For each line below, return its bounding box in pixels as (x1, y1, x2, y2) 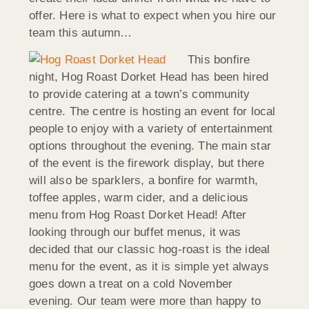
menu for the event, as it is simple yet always (29, 260, 270, 274)
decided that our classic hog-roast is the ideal (29, 243, 270, 257)
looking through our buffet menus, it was (29, 226, 241, 239)
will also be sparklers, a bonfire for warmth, (29, 174, 259, 188)
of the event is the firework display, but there (29, 157, 265, 170)
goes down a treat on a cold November (29, 277, 233, 291)
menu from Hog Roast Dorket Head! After (29, 208, 247, 222)
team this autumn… (29, 26, 132, 39)
